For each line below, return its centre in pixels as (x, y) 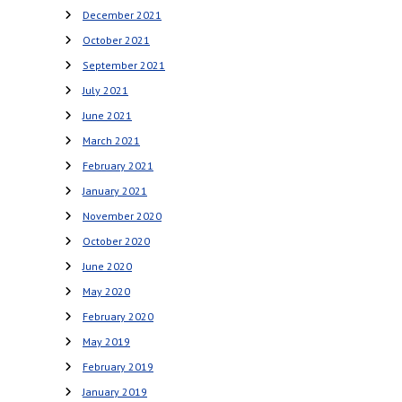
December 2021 (122, 15)
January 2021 (115, 191)
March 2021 (111, 140)
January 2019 (115, 392)
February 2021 (118, 166)
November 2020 (122, 216)
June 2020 (107, 266)
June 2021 (107, 115)
